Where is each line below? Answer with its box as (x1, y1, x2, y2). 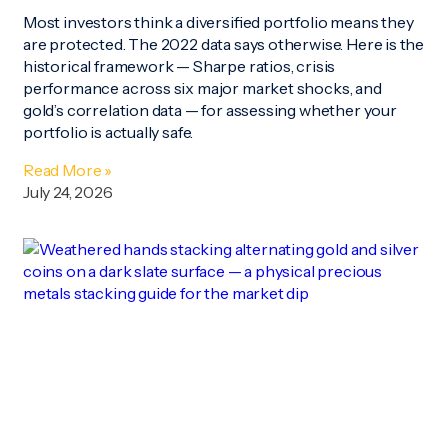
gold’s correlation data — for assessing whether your (23, 100, 397, 121)
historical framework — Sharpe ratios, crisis (23, 56, 336, 77)
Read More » (23, 160, 113, 181)
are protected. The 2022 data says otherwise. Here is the (23, 34, 425, 55)
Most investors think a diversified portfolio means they (23, 12, 414, 33)
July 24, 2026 (23, 182, 113, 203)
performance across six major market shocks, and (23, 78, 382, 99)
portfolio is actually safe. (23, 122, 194, 143)
